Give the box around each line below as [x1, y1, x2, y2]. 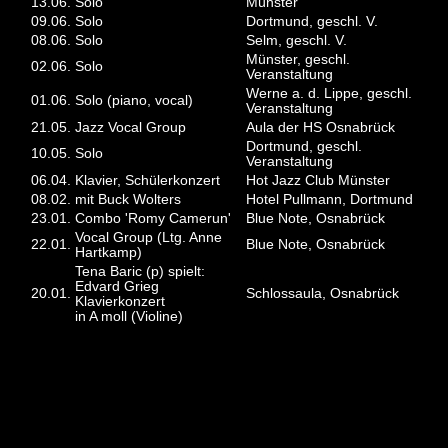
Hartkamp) [75, 245, 143, 261]
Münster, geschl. [246, 52, 351, 68]
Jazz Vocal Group [75, 120, 187, 136]
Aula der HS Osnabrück [246, 120, 396, 136]
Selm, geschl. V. [246, 33, 348, 49]
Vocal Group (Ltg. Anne [75, 230, 223, 246]
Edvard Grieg [75, 279, 160, 295]
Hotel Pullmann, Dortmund [246, 192, 414, 208]
